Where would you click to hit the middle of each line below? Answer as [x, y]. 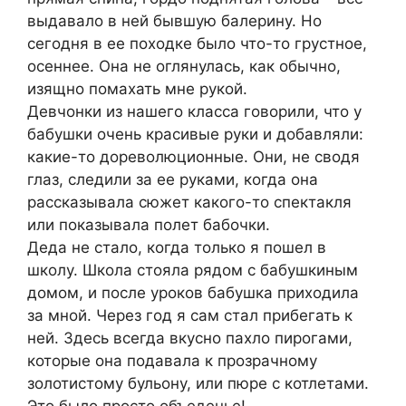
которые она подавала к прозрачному [172, 361]
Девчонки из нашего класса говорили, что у [194, 112]
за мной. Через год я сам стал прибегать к [190, 316]
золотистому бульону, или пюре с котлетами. [198, 384]
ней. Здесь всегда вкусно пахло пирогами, [190, 338]
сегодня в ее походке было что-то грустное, [197, 44]
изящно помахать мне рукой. [137, 89]
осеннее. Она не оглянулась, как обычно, [184, 67]
